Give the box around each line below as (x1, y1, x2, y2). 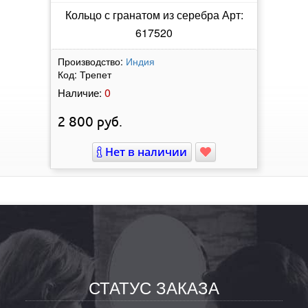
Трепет (80, 67, 111, 81)
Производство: (58, 54, 123, 68)
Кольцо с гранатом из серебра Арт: (65, 6, 243, 23)
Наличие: (58, 85, 102, 100)
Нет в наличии (102, 144, 187, 159)
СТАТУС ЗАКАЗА (88, 274, 219, 299)
